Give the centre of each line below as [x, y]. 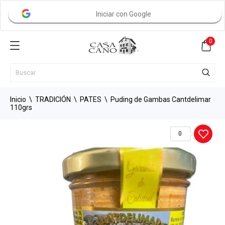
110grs [21, 107]
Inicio [18, 99]
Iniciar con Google [123, 14]
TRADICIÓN [53, 99]
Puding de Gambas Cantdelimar [161, 99]
